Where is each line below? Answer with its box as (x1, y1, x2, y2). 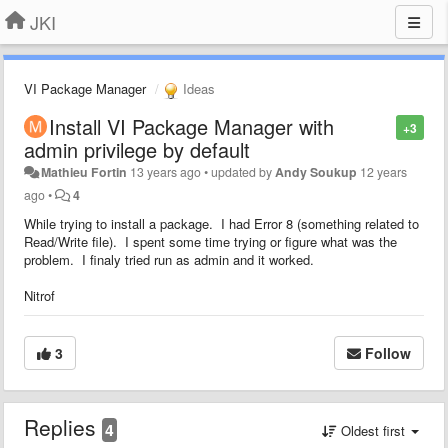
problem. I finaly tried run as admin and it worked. (24, 249, 314, 269)
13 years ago (130, 162, 202, 181)
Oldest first (337, 420, 409, 440)
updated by (211, 162, 276, 181)
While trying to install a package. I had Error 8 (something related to (24, 213, 419, 233)
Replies (24, 411, 102, 442)
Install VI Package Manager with (49, 111, 334, 141)
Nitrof (24, 285, 55, 305)
